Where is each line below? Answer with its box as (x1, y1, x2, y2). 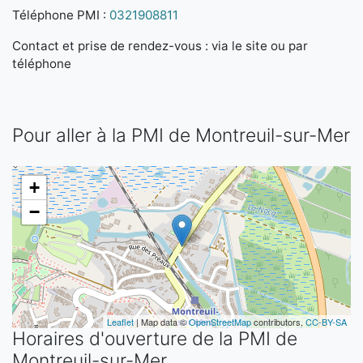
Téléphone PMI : (12, 7, 109, 23)
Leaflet (107, 315, 134, 328)
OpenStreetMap (189, 315, 251, 328)
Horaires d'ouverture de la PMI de (12, 327, 297, 350)
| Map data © (134, 315, 189, 328)
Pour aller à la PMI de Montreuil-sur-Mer (12, 124, 350, 147)
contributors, (251, 315, 305, 328)
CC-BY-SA (305, 315, 347, 328)
